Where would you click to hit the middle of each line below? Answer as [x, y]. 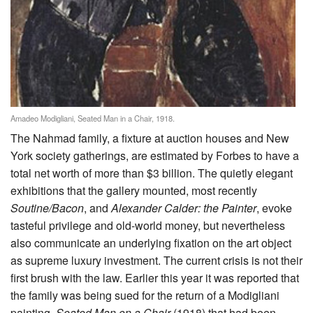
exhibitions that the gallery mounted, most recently [134, 191]
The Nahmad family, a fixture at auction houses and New [150, 138]
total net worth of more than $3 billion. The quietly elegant [152, 173]
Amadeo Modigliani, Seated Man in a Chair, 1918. [93, 118]
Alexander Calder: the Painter [184, 208]
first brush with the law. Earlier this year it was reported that [155, 278]
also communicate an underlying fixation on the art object [151, 243]
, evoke [274, 208]
